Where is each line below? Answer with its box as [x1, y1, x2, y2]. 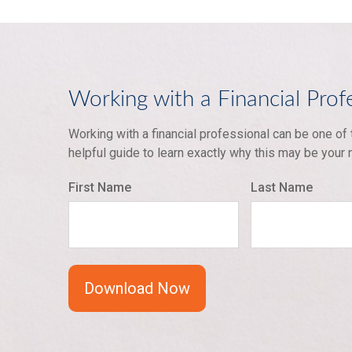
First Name [68, 180, 131, 196]
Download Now [84, 279, 190, 299]
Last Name [251, 180, 313, 196]
